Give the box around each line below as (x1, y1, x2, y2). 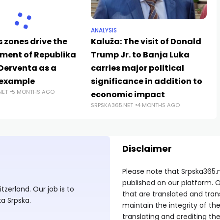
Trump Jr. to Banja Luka (91, 49, 190, 60)
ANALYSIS (91, 26, 117, 34)
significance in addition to (91, 75, 203, 87)
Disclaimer (122, 142, 172, 155)
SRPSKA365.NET (91, 101, 134, 109)
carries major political (91, 62, 185, 74)
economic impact (91, 88, 165, 100)
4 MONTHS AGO (137, 101, 180, 109)
